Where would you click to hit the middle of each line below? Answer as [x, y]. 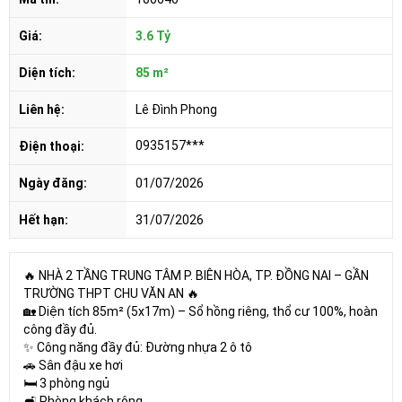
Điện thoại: [52, 146]
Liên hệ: [42, 109]
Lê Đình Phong [176, 109]
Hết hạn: [44, 219]
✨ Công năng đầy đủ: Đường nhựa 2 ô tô [138, 347]
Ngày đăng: [53, 183]
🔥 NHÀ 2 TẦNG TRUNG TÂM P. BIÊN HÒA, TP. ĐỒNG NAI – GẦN [196, 275]
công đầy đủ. [60, 329]
